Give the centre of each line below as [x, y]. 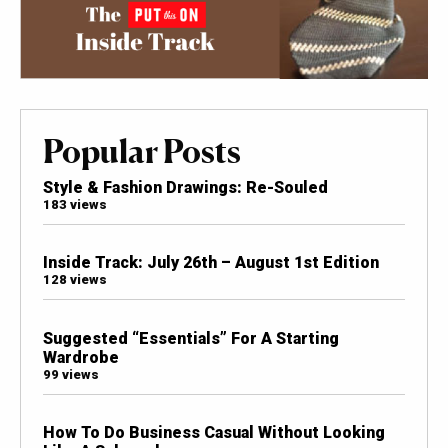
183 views [74, 204]
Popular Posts [141, 150]
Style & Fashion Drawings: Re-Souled [185, 187]
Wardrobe [80, 357]
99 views [70, 374]
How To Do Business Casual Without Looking [213, 432]
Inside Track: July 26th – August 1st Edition [210, 263]
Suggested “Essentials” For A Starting [190, 338]
